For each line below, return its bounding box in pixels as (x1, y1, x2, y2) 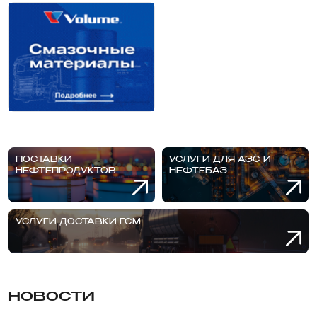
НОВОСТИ (8, 291, 95, 304)
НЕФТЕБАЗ (169, 167, 227, 175)
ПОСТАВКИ (16, 156, 72, 164)
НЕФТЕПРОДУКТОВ (16, 167, 116, 175)
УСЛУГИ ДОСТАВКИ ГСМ (16, 218, 141, 226)
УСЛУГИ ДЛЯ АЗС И (169, 156, 271, 164)
